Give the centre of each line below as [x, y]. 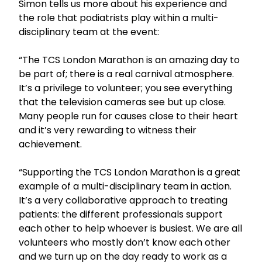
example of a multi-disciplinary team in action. [125, 186]
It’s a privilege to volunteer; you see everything [125, 88]
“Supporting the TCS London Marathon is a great [130, 172]
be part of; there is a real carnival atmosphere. [126, 74]
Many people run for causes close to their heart [128, 116]
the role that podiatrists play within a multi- [119, 18]
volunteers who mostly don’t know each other [125, 242]
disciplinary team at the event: [89, 32]
